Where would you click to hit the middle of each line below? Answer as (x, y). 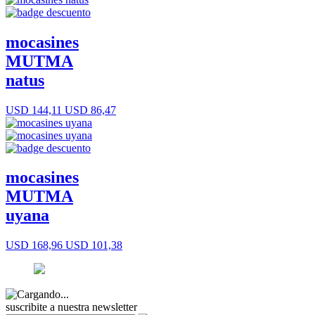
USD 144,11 (34, 110)
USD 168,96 (34, 245)
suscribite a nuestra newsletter (71, 307)
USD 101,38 (92, 245)
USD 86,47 (89, 110)
